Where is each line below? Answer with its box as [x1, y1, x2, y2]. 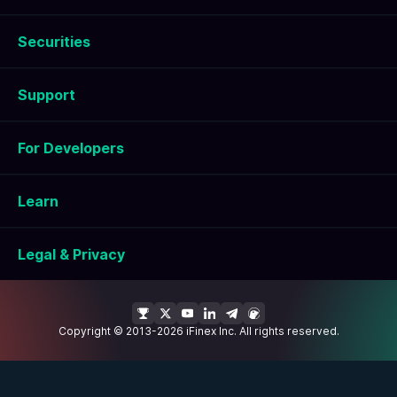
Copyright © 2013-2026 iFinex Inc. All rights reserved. [58, 324, 339, 339]
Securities [18, 32, 90, 51]
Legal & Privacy [18, 245, 125, 263]
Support [18, 85, 75, 104]
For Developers [18, 138, 124, 157]
